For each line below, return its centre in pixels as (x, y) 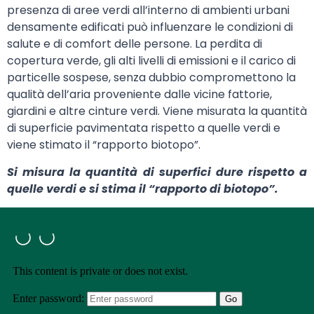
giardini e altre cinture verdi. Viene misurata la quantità (157, 111)
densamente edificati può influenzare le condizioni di (150, 27)
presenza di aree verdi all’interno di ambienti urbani (148, 11)
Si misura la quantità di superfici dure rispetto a (157, 172)
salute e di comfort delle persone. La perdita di (135, 44)
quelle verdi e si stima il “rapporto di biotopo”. (143, 189)
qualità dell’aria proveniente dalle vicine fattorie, (139, 95)
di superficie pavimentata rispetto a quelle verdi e (144, 128)
